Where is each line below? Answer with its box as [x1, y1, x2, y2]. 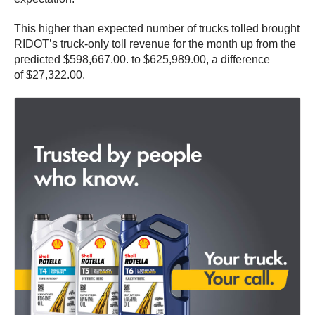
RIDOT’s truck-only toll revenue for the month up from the [14, 37, 296, 50]
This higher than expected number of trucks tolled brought [14, 22, 300, 34]
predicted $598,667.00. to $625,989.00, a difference [14, 53, 270, 65]
